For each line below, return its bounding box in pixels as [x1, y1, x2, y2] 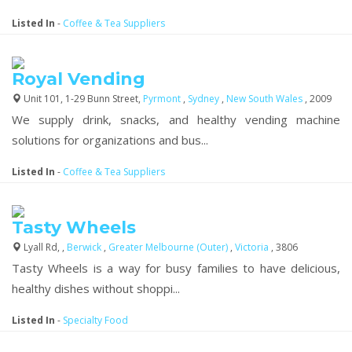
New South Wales [226, 91, 305, 105]
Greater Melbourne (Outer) [108, 240, 230, 254]
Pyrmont [143, 91, 183, 105]
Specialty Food [63, 313, 128, 327]
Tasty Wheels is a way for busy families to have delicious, [12, 259, 340, 276]
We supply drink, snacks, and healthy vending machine [12, 111, 340, 127]
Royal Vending [12, 68, 145, 90]
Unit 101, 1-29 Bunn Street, [21, 91, 143, 105]
